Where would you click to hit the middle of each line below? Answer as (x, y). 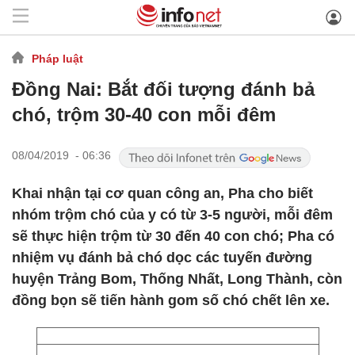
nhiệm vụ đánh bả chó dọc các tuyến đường (162, 258)
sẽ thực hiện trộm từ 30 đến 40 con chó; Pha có (173, 236)
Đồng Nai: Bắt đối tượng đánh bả (163, 89)
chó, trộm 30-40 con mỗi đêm (144, 115)
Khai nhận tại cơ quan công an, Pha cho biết (162, 193)
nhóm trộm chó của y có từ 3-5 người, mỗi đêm (172, 215)
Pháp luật (57, 58)
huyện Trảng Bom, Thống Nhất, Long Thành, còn (177, 279)
